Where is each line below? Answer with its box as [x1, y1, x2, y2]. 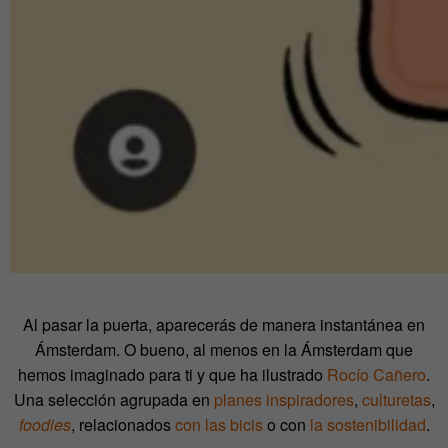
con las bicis [174, 412, 263, 436]
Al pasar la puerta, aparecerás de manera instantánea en [23, 312, 425, 336]
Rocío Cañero [327, 362, 426, 386]
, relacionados [70, 412, 175, 436]
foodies [18, 412, 71, 436]
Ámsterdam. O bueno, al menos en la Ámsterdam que [35, 337, 413, 361]
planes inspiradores [213, 387, 354, 411]
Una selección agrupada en [13, 387, 214, 411]
